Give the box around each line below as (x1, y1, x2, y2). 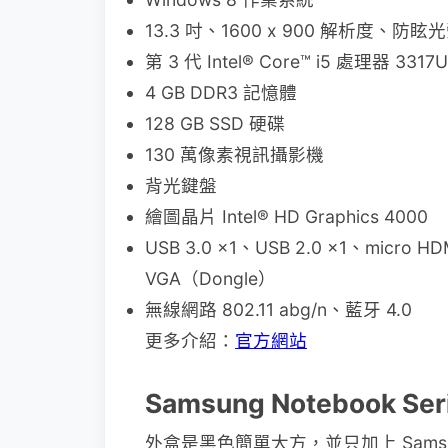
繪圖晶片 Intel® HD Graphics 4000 (145, 206, 428, 227)
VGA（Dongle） (145, 268, 276, 289)
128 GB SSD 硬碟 (145, 113, 285, 134)
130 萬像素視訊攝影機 (145, 144, 324, 165)
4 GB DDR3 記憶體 (145, 82, 297, 103)
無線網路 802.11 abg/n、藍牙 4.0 (145, 299, 412, 320)
